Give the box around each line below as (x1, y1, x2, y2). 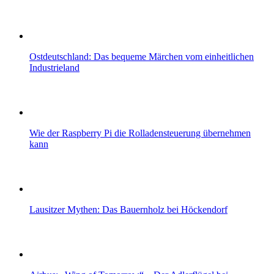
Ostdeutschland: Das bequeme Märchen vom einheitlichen (29, 51, 254, 62)
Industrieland (29, 62, 80, 73)
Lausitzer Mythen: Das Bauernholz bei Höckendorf (29, 204, 228, 215)
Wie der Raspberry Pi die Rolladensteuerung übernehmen (29, 127, 251, 138)
